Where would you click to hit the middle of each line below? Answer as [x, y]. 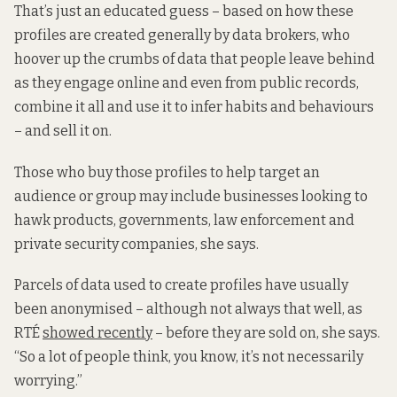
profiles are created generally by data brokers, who [182, 35]
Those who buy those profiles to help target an [167, 172]
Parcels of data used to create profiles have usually [181, 284]
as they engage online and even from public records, [187, 83]
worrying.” [48, 380]
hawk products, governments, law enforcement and [184, 220]
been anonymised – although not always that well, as [188, 308]
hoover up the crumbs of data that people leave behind [195, 59]
